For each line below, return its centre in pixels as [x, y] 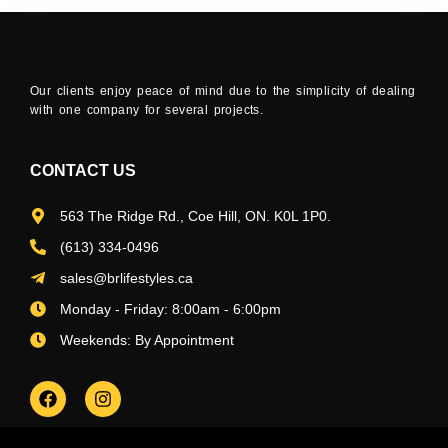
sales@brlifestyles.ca [126, 277]
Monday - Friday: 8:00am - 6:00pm [170, 308]
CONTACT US [83, 170]
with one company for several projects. [147, 109]
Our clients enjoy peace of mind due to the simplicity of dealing [223, 90]
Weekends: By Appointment [147, 339]
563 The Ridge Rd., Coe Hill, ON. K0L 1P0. [195, 215]
